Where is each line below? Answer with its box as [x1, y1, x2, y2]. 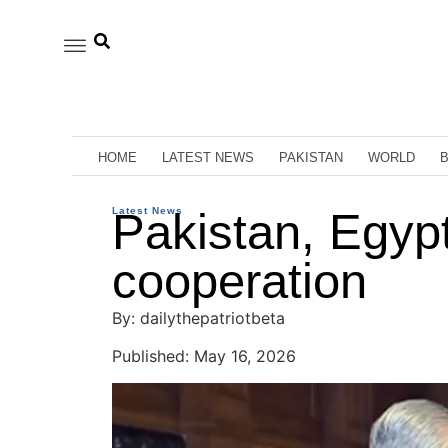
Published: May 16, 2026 [112, 346, 296, 367]
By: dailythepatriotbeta [112, 308, 285, 328]
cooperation [112, 254, 367, 308]
